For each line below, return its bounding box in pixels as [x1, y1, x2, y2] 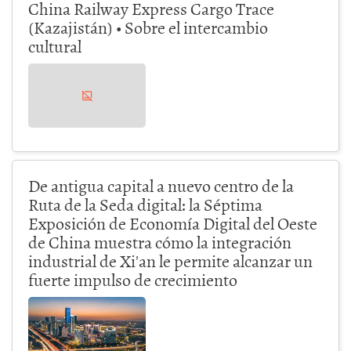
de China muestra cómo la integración [28, 228, 291, 255]
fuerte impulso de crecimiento [28, 266, 237, 292]
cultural [28, 32, 81, 59]
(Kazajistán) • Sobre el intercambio [28, 13, 268, 40]
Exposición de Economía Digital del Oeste [28, 209, 317, 236]
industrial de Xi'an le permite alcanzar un [28, 247, 313, 273]
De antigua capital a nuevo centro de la [28, 172, 294, 198]
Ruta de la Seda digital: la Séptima [28, 190, 262, 217]
